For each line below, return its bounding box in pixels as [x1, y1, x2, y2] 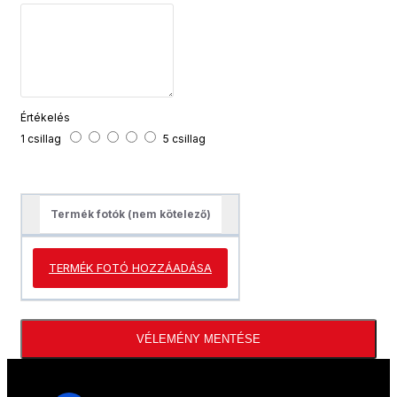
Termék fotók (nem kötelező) [50, 207, 211, 222]
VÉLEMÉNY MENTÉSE [136, 332, 261, 346]
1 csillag [20, 132, 61, 146]
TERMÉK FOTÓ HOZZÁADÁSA [49, 261, 212, 276]
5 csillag [163, 132, 206, 146]
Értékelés [20, 111, 70, 125]
